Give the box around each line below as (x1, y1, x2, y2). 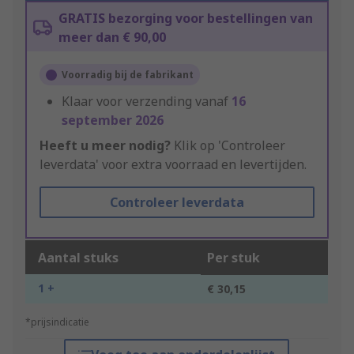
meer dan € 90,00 (58, 28, 166, 47)
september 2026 (62, 111, 164, 130)
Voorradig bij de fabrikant (62, 68, 194, 82)
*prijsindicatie (25, 315, 89, 330)
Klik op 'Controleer (171, 137, 285, 155)
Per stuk (207, 249, 260, 267)
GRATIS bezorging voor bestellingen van (58, 9, 313, 28)
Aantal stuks (38, 249, 119, 267)
